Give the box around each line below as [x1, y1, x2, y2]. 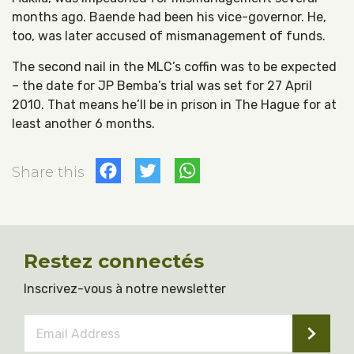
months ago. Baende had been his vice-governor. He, [12, 9, 326, 24]
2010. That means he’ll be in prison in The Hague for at [12, 97, 337, 112]
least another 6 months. [12, 116, 155, 131]
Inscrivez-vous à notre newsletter [24, 281, 226, 296]
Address [24, 332, 77, 350]
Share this [12, 164, 85, 181]
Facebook [122, 156, 245, 187]
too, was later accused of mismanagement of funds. [12, 28, 326, 43]
